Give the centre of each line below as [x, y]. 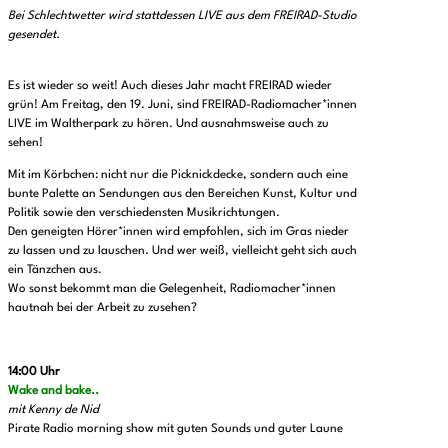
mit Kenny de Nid [53, 409]
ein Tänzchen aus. [55, 269]
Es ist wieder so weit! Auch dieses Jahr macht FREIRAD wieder [170, 85]
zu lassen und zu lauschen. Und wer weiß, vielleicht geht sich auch [182, 250]
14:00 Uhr [34, 371]
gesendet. [34, 34]
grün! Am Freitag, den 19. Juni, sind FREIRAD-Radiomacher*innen [182, 104]
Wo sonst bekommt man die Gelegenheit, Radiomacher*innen [172, 288]
